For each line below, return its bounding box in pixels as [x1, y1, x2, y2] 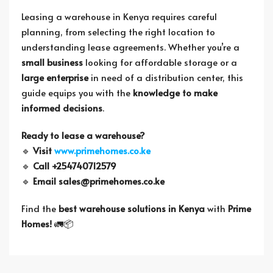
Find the [21, 202, 58, 214]
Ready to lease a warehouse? [21, 129, 145, 141]
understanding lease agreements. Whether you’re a [21, 40, 239, 53]
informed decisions [21, 101, 102, 114]
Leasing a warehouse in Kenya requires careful [21, 10, 217, 23]
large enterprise [21, 71, 88, 83]
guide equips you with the [21, 86, 133, 99]
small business [21, 55, 83, 68]
